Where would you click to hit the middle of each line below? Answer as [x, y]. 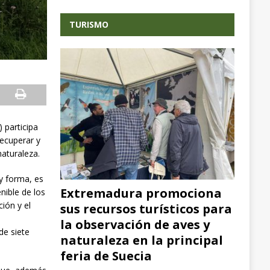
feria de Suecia [106, 256]
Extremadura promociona [141, 193]
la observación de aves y [135, 224]
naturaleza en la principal [141, 240]
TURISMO [89, 24]
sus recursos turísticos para [146, 209]
